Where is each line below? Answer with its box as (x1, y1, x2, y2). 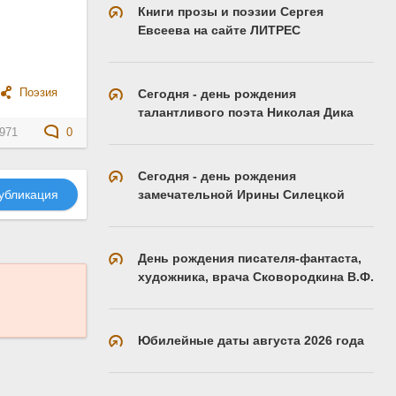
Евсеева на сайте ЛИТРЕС (138, 22, 301, 37)
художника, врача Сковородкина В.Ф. (138, 269, 374, 284)
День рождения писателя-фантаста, (138, 250, 362, 265)
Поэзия (19, 87, 58, 99)
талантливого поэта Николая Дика (138, 104, 354, 119)
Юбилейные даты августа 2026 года (138, 332, 364, 347)
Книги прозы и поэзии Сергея (138, 4, 324, 19)
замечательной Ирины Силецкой (138, 187, 345, 202)
